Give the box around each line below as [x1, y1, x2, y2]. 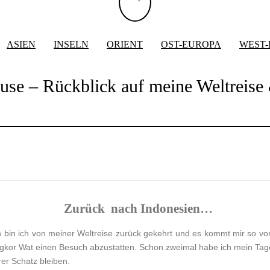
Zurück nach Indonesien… [63, 201, 213, 216]
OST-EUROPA [161, 39, 221, 49]
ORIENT [107, 39, 143, 49]
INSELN [54, 39, 89, 49]
